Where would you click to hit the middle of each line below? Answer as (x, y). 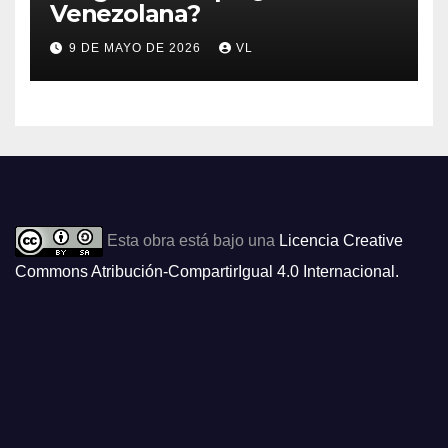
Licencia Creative (341, 241)
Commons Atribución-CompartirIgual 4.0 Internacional (205, 272)
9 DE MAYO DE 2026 (137, 48)
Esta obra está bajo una (191, 241)
